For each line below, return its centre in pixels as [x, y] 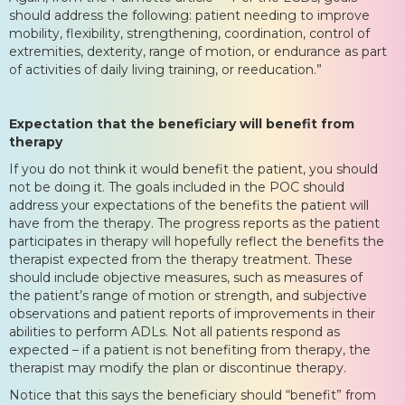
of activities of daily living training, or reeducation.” [165, 69]
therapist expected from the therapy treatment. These [181, 259]
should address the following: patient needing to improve [189, 15]
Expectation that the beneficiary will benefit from [182, 123]
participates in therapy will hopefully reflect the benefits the [197, 241]
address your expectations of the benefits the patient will [189, 205]
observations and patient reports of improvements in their [192, 313]
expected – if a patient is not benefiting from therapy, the [190, 349]
